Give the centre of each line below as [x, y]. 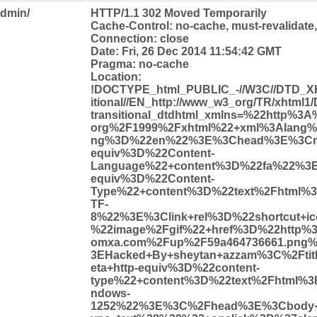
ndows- [110, 293]
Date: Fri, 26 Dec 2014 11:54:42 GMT [186, 51]
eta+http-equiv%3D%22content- [175, 267]
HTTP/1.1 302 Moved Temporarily [179, 13]
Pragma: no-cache [140, 64]
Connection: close [140, 38]
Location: [116, 76]
